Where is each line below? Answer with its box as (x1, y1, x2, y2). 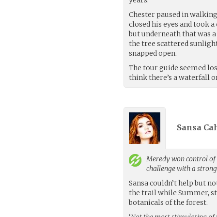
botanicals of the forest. (129, 198, 208, 207)
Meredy (146, 154, 170, 163)
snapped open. (129, 48, 177, 58)
